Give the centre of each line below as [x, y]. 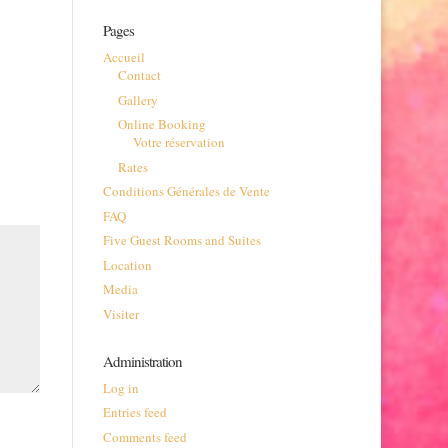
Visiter [120, 313]
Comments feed [144, 436]
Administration [142, 360]
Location [127, 264]
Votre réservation [178, 142]
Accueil [123, 57]
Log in [120, 387]
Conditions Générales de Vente [186, 191]
